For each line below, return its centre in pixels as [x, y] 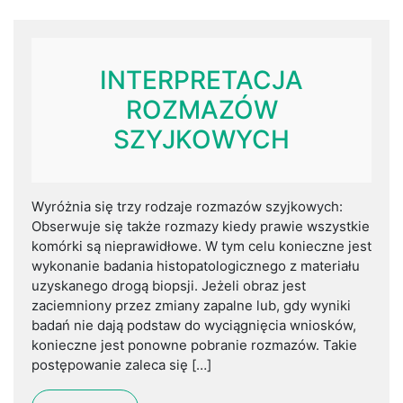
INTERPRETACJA [201, 81]
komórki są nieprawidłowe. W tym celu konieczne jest [201, 246]
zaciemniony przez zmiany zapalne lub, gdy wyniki [191, 306]
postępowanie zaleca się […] [121, 365]
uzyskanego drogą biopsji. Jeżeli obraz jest [169, 286]
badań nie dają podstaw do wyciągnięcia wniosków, [194, 326]
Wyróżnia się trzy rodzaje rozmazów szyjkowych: [187, 207]
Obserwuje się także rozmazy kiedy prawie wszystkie [201, 227]
